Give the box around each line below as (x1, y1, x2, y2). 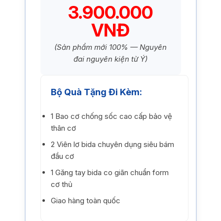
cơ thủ (50, 180, 73, 189)
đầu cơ (50, 151, 74, 161)
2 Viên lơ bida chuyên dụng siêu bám (50, 140, 174, 149)
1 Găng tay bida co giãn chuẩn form (50, 168, 169, 178)
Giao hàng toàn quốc (50, 196, 120, 206)
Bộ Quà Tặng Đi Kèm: (50, 86, 142, 97)
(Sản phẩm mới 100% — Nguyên (54, 42, 167, 52)
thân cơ (50, 123, 76, 133)
